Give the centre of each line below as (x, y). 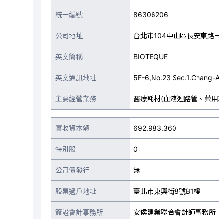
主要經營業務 (76, 99)
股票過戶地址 (76, 191)
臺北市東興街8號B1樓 (167, 191)
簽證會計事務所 (79, 212)
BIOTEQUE (151, 56)
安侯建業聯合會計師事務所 (175, 212)
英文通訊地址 (76, 77)
